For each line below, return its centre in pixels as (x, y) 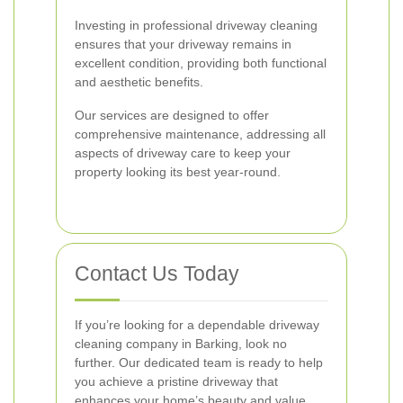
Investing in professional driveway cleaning (196, 25)
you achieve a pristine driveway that (176, 381)
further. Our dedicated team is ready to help (199, 363)
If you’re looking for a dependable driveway (197, 325)
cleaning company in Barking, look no (181, 344)
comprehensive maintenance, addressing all (200, 134)
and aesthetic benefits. (139, 82)
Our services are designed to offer (172, 115)
